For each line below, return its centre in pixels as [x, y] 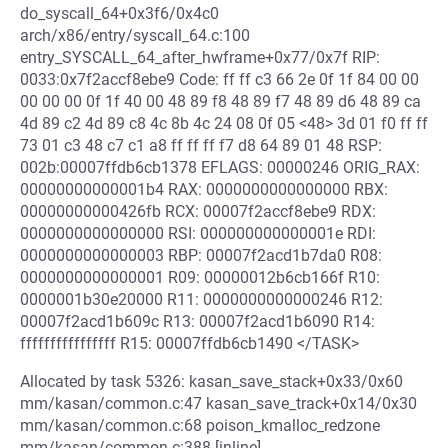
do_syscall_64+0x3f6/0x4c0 [119, 13]
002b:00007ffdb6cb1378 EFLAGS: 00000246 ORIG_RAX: [220, 167]
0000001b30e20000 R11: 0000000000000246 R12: [201, 299]
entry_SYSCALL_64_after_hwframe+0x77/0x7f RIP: [200, 57]
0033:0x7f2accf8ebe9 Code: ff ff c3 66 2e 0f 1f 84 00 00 [219, 79]
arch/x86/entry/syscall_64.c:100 [135, 35]
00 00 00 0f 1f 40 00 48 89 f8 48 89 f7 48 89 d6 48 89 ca [220, 101]
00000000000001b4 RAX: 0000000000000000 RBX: [204, 189]
